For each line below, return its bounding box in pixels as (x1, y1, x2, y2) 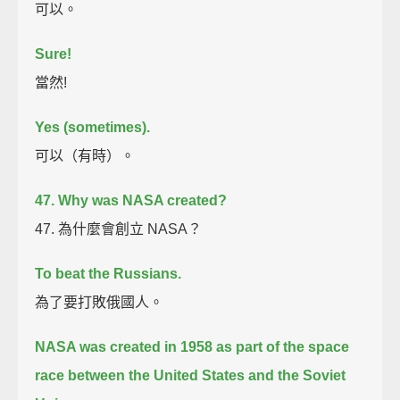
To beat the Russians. (35, 265, 182, 281)
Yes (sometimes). (35, 119, 151, 135)
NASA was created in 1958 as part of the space (35, 338, 350, 354)
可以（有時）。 (35, 147, 136, 163)
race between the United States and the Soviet (35, 367, 346, 383)
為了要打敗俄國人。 (35, 294, 164, 310)
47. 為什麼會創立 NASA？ (35, 221, 203, 237)
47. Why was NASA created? (35, 192, 228, 208)
